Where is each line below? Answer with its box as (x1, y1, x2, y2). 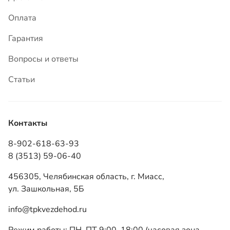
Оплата (8, 12, 36, 24)
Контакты (8, 118, 47, 129)
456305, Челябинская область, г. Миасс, (8, 171, 164, 182)
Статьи (8, 74, 35, 85)
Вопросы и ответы (8, 53, 79, 65)
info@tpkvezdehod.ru (8, 204, 87, 215)
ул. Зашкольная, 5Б (8, 183, 84, 195)
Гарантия (8, 33, 43, 44)
